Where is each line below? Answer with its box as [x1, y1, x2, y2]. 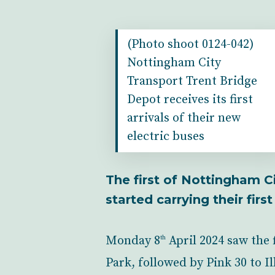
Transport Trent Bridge [126, 74, 257, 89]
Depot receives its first [126, 92, 253, 107]
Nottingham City [126, 55, 221, 71]
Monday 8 [106, 233, 160, 249]
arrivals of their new [126, 110, 241, 126]
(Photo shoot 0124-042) [126, 37, 254, 52]
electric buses [126, 129, 204, 144]
